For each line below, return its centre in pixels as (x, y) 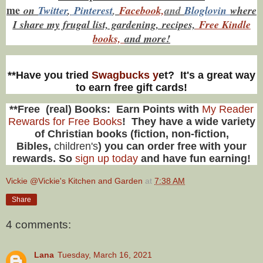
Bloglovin (207, 11)
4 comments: (38, 224)
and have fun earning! (194, 158)
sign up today (105, 158)
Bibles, (35, 146)
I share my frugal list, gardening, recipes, (104, 25)
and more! (147, 39)
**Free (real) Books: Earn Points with (106, 109)
